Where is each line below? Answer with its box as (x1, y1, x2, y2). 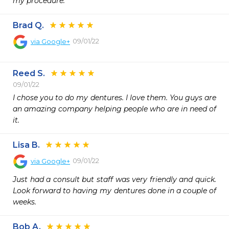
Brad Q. (13, 20, 44, 30)
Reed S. (13, 68, 45, 78)
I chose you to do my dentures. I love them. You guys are (13, 93, 216, 102)
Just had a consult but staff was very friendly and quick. (13, 175, 216, 184)
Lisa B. (13, 140, 40, 150)
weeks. (13, 197, 36, 207)
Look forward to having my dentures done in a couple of (13, 186, 216, 195)
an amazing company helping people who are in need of (13, 104, 216, 113)
